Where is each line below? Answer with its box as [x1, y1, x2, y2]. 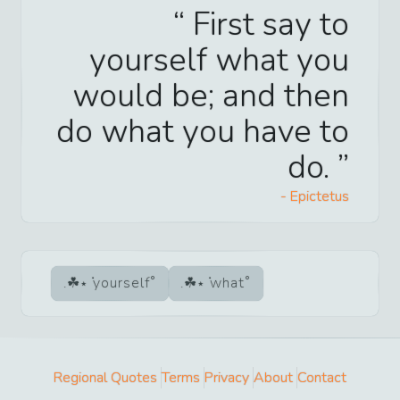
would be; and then [72, 73, 349, 118]
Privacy [204, 367, 249, 387]
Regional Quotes [54, 367, 157, 387]
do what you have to [56, 109, 349, 154]
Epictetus [290, 186, 349, 206]
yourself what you [89, 37, 349, 82]
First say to [185, 2, 349, 46]
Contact [297, 367, 346, 387]
